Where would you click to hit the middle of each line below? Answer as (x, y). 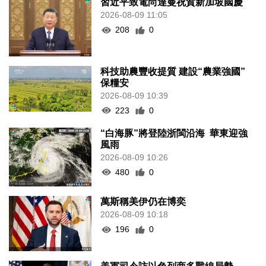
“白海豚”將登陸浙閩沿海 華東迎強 (174, 133)
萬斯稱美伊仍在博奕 (143, 202)
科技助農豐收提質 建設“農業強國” (173, 71)
